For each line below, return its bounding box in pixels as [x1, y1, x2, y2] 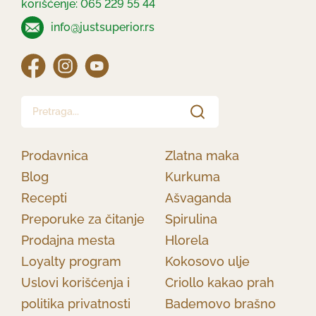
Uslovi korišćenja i [21, 274, 130, 290]
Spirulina [165, 211, 217, 226]
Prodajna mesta [21, 232, 115, 248]
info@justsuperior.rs [48, 20, 154, 34]
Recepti [21, 190, 67, 205]
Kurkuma [165, 169, 220, 184]
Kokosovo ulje [165, 253, 250, 269]
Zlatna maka [165, 147, 239, 163]
